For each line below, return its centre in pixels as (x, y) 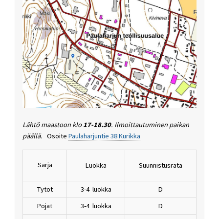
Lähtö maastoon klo (53, 125)
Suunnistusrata (161, 165)
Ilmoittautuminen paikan (152, 125)
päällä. (33, 136)
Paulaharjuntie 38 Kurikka (104, 136)
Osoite (58, 136)
